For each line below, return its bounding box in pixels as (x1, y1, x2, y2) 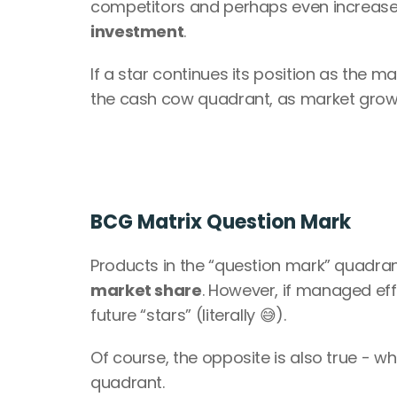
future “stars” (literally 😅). (90, 303, 286, 326)
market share (90, 278, 202, 301)
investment (90, 19, 184, 43)
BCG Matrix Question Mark (90, 207, 351, 236)
